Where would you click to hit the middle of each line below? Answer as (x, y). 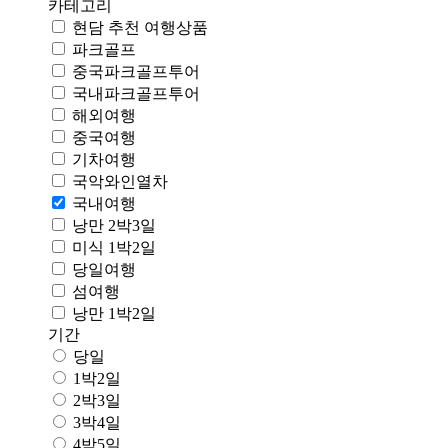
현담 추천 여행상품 (140, 28)
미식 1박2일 (114, 248)
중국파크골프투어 (136, 72)
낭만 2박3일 (114, 226)
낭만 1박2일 (114, 314)
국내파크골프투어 (136, 94)
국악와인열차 (120, 182)
